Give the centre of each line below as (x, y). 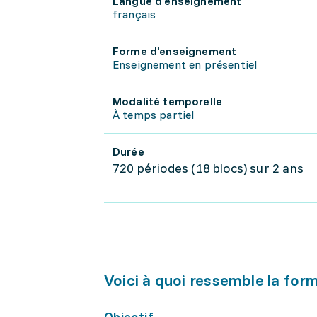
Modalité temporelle (168, 101)
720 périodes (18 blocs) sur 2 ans (208, 168)
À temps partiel (154, 115)
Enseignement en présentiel (185, 64)
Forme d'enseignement (175, 51)
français (134, 14)
